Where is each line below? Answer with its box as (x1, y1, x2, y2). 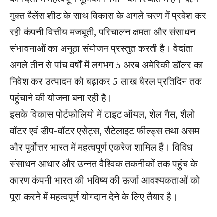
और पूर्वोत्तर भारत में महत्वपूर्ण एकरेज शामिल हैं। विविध (10, 140, 193, 154)
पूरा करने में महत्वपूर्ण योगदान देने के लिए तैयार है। (10, 189, 178, 203)
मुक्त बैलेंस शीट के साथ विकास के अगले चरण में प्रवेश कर (10, 8, 206, 22)
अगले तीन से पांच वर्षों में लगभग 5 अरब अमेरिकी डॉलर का (10, 58, 203, 71)
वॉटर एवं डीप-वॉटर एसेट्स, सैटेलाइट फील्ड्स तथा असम (10, 124, 199, 137)
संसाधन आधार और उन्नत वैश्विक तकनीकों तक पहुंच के (10, 156, 198, 170)
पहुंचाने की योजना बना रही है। (10, 91, 112, 104)
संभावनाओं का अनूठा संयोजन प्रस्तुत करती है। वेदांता (10, 41, 193, 55)
